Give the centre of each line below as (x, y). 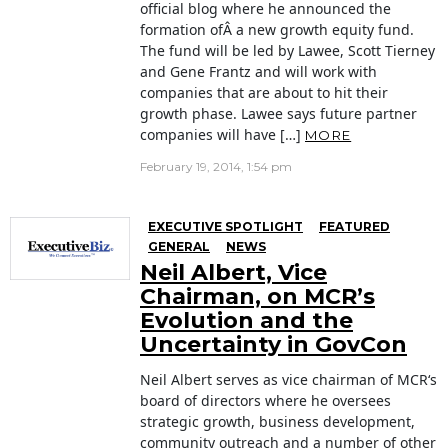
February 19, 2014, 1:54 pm (216, 167)
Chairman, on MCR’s (257, 297)
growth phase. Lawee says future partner (278, 114)
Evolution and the (246, 321)
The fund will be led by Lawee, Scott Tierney (287, 51)
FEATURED (354, 227)
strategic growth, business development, (277, 422)
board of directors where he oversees (265, 401)
